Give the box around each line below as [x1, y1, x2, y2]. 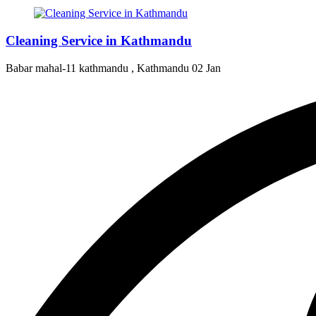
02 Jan [192, 61, 221, 74]
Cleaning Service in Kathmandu [6, 32, 192, 48]
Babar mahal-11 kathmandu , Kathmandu [6, 61, 192, 74]
